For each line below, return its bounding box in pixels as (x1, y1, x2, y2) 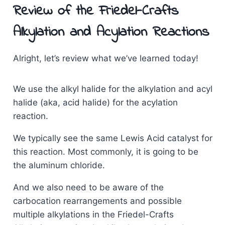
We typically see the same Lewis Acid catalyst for (13, 133, 212, 144)
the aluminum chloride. (13, 160, 105, 171)
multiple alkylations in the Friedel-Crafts (13, 209, 174, 220)
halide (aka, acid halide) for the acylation (13, 97, 178, 108)
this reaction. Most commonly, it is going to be (13, 147, 198, 157)
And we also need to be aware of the (13, 182, 164, 193)
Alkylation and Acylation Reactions (13, 22, 209, 43)
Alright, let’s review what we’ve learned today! (13, 53, 198, 64)
